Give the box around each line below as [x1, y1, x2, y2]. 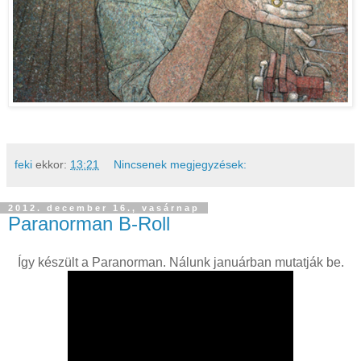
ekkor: [35, 158, 70, 172]
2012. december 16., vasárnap [8, 203, 200, 214]
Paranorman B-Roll [8, 213, 170, 235]
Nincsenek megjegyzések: [114, 158, 247, 172]
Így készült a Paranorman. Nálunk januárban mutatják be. [17, 255, 344, 269]
